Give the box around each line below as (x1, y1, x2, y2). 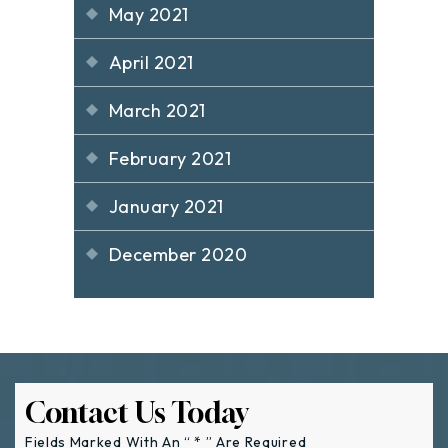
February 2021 (109, 146, 232, 170)
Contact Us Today (25, 395, 248, 429)
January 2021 (109, 194, 224, 218)
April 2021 (109, 50, 194, 74)
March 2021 (109, 98, 206, 122)
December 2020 (109, 242, 248, 266)
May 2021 (109, 2, 189, 26)
